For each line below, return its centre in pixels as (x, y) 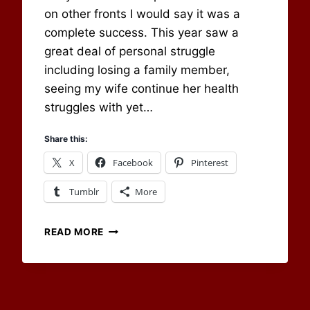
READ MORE (74, 232)
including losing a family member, (137, 70)
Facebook (133, 163)
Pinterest (210, 163)
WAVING (124, 229)
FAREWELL (130, 243)
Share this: (66, 139)
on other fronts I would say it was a (142, 14)
